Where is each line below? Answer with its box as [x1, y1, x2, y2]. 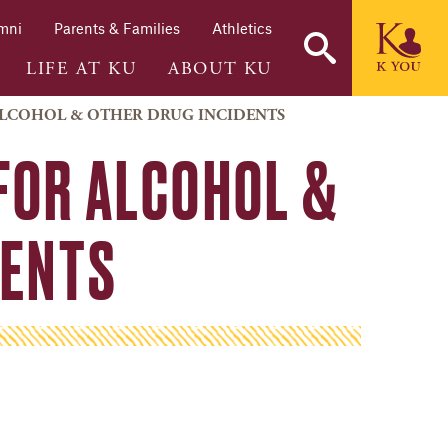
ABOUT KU [168, 56, 272, 80]
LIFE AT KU [26, 56, 137, 80]
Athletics [212, 19, 272, 38]
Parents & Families [54, 19, 180, 38]
